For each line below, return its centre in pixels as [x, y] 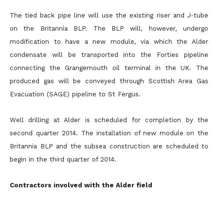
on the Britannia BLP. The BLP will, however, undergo [109, 28]
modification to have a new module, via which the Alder [109, 42]
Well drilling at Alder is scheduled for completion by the [109, 120]
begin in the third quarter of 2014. [63, 159]
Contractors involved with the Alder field [81, 185]
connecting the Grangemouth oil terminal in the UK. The [109, 68]
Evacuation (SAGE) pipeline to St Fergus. [75, 94]
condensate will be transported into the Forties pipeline [109, 55]
